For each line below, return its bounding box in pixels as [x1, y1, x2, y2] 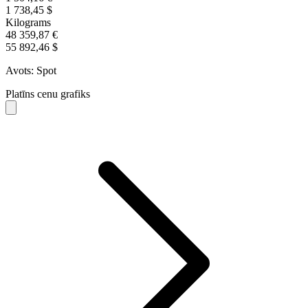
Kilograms [5, 16, 51, 29]
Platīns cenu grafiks [5, 88, 90, 100]
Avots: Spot [5, 65, 56, 77]
